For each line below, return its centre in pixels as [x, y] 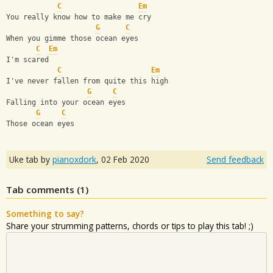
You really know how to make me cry [79, 17]
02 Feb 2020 [125, 159]
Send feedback [235, 159]
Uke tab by [31, 159]
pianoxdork [74, 159]
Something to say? [45, 213]
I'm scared [27, 60]
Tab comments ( [43, 189]
